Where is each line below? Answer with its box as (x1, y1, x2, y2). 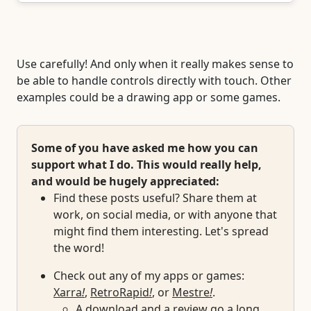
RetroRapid (90, 285, 149, 301)
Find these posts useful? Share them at (53, 190, 257, 206)
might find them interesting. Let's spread (53, 224, 269, 239)
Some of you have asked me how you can (31, 140, 258, 156)
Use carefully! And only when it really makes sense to (17, 56, 294, 72)
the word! (53, 240, 104, 256)
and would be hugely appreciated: (31, 174, 219, 190)
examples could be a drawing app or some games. (17, 90, 280, 106)
